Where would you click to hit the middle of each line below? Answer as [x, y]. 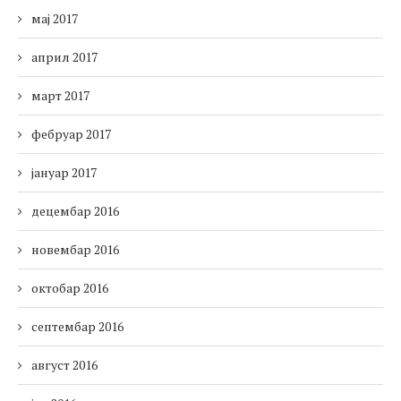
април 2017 [64, 57]
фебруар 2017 [71, 134]
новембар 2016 [75, 250]
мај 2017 [55, 19]
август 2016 [64, 365]
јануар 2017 [64, 173]
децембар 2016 [75, 211]
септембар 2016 [77, 327]
